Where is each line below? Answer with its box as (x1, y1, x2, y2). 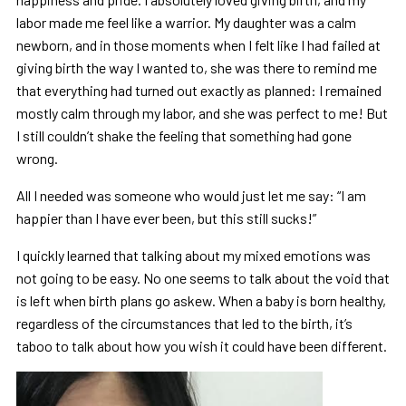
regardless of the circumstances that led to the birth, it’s (15, 314, 353, 332)
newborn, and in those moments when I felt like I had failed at (15, 35, 381, 53)
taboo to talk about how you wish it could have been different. (15, 336, 387, 354)
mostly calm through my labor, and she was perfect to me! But (15, 103, 388, 121)
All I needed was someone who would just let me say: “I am (15, 186, 366, 204)
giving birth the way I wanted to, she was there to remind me (15, 58, 377, 76)
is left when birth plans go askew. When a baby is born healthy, (15, 291, 386, 309)
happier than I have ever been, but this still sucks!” (15, 208, 316, 227)
